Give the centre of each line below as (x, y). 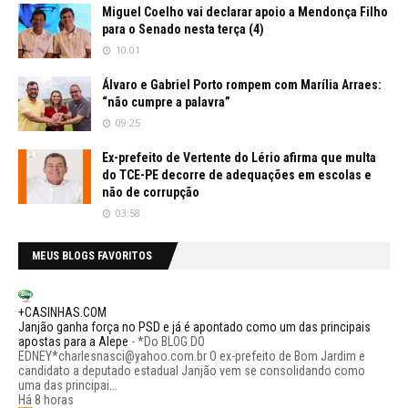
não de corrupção (151, 192)
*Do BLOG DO (171, 342)
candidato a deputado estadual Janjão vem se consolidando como (192, 371)
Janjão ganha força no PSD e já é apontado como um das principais (194, 327)
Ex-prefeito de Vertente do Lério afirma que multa (239, 158)
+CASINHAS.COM (62, 312)
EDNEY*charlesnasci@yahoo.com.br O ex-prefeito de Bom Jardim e (192, 356)
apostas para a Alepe (73, 342)
